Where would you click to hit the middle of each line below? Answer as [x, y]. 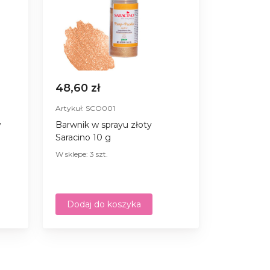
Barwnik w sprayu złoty [104, 124]
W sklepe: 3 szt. [82, 154]
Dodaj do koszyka [104, 204]
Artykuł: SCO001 [85, 108]
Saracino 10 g [83, 137]
